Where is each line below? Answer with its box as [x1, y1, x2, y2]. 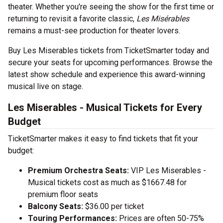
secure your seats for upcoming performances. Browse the [8, 58, 213, 68]
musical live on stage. [8, 82, 83, 92]
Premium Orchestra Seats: [28, 166, 129, 176]
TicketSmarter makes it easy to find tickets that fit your [8, 134, 198, 144]
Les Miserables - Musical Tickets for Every [8, 102, 202, 114]
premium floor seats [28, 190, 98, 200]
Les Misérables [136, 14, 189, 24]
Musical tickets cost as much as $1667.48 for [28, 178, 187, 188]
